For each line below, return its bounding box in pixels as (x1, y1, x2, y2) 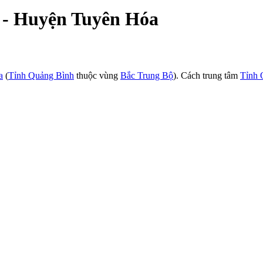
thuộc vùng (74, 70, 120, 80)
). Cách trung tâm (173, 70, 240, 80)
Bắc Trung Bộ (120, 70, 173, 80)
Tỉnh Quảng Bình (8, 70, 74, 80)
